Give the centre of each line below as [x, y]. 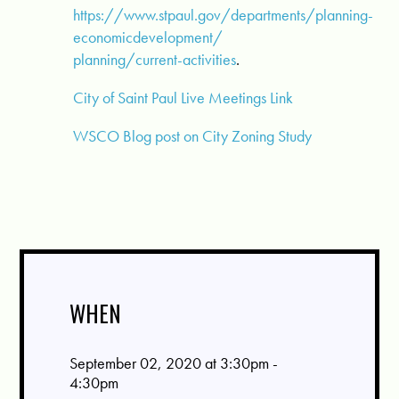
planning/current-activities [155, 60]
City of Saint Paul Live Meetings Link [183, 98]
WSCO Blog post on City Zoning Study [193, 136]
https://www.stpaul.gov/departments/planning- [224, 15]
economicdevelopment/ [148, 37]
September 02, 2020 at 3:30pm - [173, 363]
